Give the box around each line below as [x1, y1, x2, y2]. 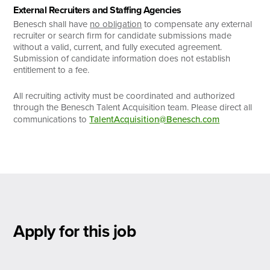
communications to [13, 112, 90, 126]
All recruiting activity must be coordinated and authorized [13, 89, 236, 102]
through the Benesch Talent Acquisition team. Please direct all [13, 100, 253, 114]
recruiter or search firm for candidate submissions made [13, 28, 232, 42]
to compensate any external [142, 17, 253, 31]
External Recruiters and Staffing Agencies [13, 2, 181, 17]
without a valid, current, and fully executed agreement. [13, 40, 222, 54]
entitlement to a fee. [13, 63, 90, 77]
